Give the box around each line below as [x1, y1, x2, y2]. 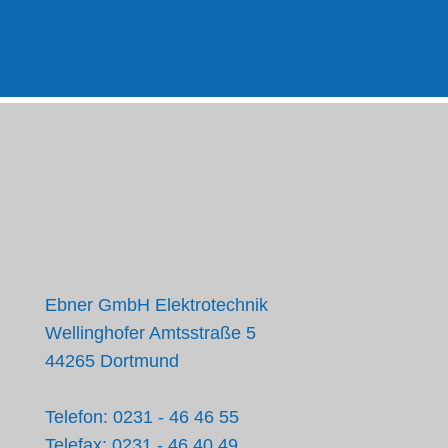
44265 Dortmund [45, 351, 179, 371]
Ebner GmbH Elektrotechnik [45, 295, 268, 315]
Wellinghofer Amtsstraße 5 [45, 323, 256, 343]
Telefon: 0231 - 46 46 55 [45, 407, 239, 427]
